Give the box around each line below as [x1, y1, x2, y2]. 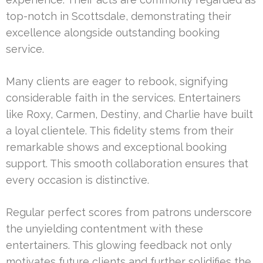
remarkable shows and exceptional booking [6, 141, 227, 154]
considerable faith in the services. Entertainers [6, 92, 241, 104]
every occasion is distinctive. [6, 174, 149, 187]
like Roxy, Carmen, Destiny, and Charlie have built [6, 108, 253, 121]
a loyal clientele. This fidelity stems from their [6, 124, 234, 137]
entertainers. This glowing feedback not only [6, 239, 232, 252]
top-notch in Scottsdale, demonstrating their [6, 10, 231, 23]
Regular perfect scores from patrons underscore [6, 206, 252, 219]
